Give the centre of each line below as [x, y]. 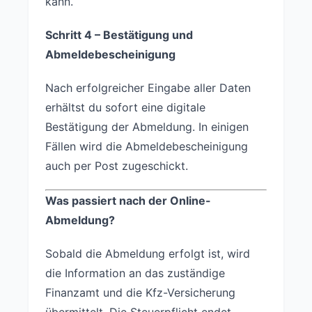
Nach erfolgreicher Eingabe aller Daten [148, 87]
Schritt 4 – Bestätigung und [119, 34]
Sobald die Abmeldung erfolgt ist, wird [148, 253]
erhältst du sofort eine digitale [125, 107]
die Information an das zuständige [135, 273]
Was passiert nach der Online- [128, 200]
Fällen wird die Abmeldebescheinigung [147, 146]
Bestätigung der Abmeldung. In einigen [147, 126]
